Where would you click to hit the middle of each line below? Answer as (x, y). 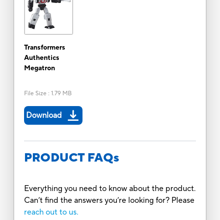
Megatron (39, 68)
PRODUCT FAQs (71, 158)
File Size (35, 93)
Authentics (41, 58)
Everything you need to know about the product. (110, 188)
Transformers (44, 47)
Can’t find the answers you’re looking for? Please (109, 200)
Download (44, 115)
